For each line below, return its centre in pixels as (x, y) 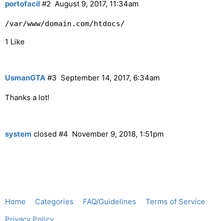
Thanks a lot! (27, 97)
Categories (54, 201)
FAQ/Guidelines (110, 201)
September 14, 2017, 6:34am (110, 78)
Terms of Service (175, 201)
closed (44, 134)
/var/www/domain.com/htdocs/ (65, 23)
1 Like (15, 41)
